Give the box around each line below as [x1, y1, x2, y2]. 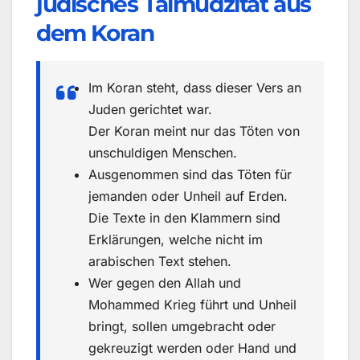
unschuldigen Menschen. [88, 145, 237, 162]
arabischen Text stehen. [88, 253, 231, 270]
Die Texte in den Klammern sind [88, 210, 280, 227]
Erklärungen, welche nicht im [88, 231, 263, 248]
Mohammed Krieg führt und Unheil [88, 297, 297, 313]
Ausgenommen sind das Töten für [88, 166, 292, 183]
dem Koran [36, 18, 154, 47]
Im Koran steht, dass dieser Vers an [88, 80, 301, 96]
